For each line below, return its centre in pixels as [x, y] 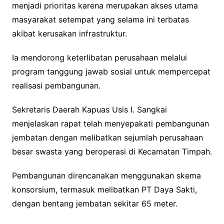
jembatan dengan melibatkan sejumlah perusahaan [107, 137]
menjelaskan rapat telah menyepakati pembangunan [110, 123]
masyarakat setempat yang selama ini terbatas [100, 19]
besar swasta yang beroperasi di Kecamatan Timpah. [112, 151]
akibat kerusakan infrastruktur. [69, 33]
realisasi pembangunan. [56, 85]
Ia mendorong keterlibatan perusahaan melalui [99, 57]
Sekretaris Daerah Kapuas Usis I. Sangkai [89, 109]
